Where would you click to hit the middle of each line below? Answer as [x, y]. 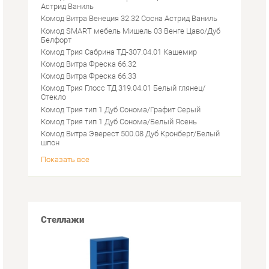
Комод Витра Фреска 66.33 [85, 41]
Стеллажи [60, 178]
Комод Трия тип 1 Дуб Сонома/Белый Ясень [114, 84]
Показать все [62, 120]
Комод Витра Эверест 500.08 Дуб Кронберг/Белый [125, 96]
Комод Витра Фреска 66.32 [85, 29]
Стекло [51, 61]
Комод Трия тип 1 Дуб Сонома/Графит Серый [116, 73]
